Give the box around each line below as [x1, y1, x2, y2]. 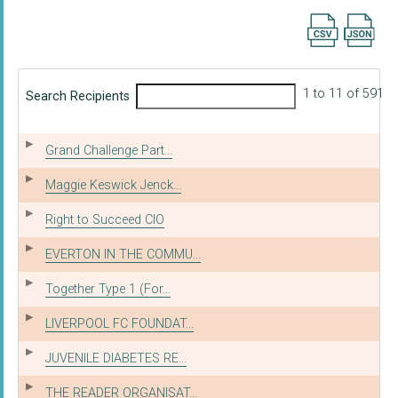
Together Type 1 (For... [45, 281, 171, 297]
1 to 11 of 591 [303, 86, 385, 102]
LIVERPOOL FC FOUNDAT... [45, 315, 194, 331]
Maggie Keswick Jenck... [45, 177, 181, 193]
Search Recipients [26, 89, 130, 105]
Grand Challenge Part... [45, 142, 172, 158]
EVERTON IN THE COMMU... [45, 246, 201, 262]
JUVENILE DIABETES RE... [45, 350, 187, 366]
